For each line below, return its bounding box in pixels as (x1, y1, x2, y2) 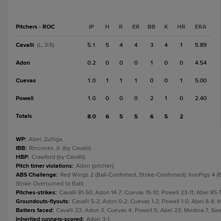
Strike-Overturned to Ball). (16, 180, 85, 187)
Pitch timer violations (16, 162, 72, 170)
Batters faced (16, 207, 52, 214)
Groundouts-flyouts (16, 198, 68, 205)
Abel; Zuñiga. (29, 136, 64, 143)
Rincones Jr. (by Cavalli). (29, 145, 92, 152)
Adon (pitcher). (76, 162, 115, 170)
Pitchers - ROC (16, 23, 55, 31)
